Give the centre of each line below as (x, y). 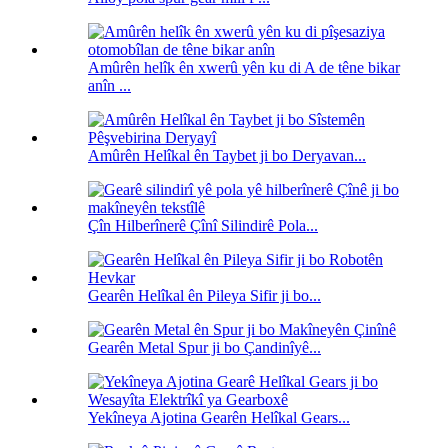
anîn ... (109, 86)
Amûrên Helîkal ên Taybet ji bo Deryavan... (227, 156)
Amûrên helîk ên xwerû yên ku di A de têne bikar (244, 68)
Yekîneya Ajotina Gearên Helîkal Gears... (219, 418)
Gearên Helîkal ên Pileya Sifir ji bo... (204, 296)
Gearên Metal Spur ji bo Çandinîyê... (204, 348)
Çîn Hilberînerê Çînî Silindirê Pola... (203, 226)
